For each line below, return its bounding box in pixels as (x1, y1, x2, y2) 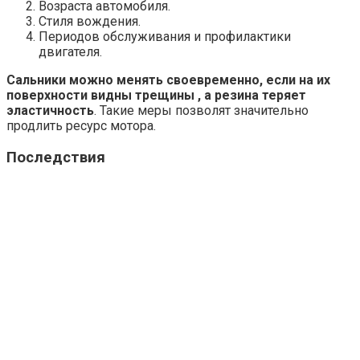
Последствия (6, 148, 105, 166)
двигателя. (39, 44, 102, 60)
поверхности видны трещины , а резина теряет (6, 88, 306, 104)
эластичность (6, 103, 94, 119)
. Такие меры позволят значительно (94, 103, 309, 119)
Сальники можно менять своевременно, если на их (6, 72, 330, 88)
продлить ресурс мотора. (6, 118, 156, 134)
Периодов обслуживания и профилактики (39, 29, 291, 45)
